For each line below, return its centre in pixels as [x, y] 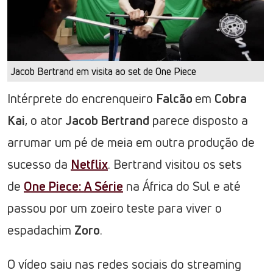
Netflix [89, 165]
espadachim [41, 230]
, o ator [45, 121]
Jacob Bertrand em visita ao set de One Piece [103, 72]
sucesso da [39, 165]
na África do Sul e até [182, 186]
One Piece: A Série [73, 186]
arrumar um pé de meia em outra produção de [131, 143]
